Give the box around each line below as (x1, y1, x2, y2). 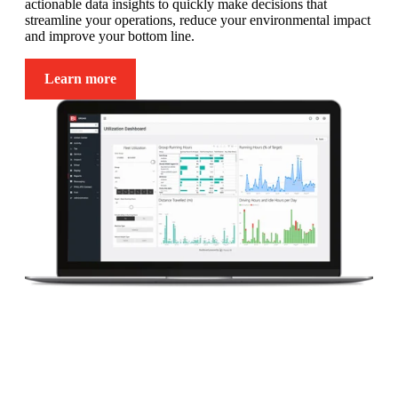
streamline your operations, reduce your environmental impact (25, 12, 370, 28)
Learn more (44, 71, 116, 87)
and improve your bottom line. (25, 28, 195, 44)
